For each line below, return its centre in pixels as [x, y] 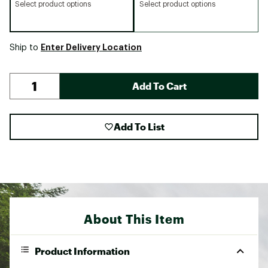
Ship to [25, 48]
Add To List [139, 126]
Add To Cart [159, 86]
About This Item [134, 219]
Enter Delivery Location [91, 47]
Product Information [82, 251]
